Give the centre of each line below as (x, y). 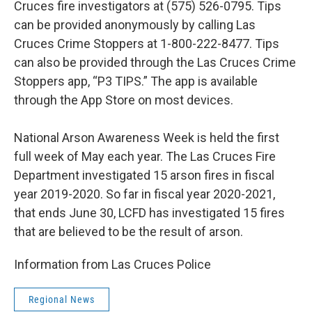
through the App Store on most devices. (124, 100)
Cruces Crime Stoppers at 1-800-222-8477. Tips (147, 44)
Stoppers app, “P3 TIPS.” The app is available (136, 81)
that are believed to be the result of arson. (128, 232)
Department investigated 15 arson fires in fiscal (144, 175)
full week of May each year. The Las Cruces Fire (145, 157)
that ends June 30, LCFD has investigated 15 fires (149, 213)
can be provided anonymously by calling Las (135, 25)
